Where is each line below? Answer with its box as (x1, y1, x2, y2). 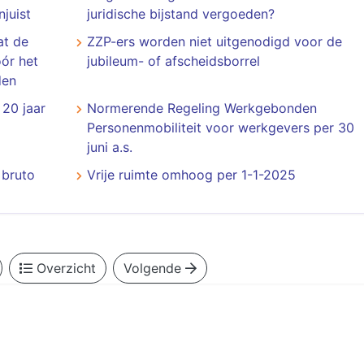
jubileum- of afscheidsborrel (86, 53, 260, 69)
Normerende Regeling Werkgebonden (86, 100, 317, 116)
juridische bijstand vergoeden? (86, 6, 275, 22)
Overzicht (32, 260, 96, 276)
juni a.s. (86, 139, 132, 155)
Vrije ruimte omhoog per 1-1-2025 (86, 167, 296, 183)
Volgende (123, 260, 185, 276)
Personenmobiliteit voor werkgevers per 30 (86, 119, 354, 136)
